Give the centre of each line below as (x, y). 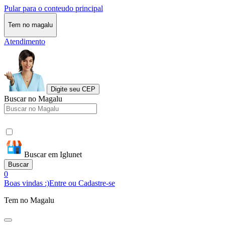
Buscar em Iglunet (53, 154)
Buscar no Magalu (33, 98)
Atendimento (25, 41)
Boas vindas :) (27, 183)
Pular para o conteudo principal (53, 8)
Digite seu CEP (73, 89)
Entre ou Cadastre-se (82, 183)
